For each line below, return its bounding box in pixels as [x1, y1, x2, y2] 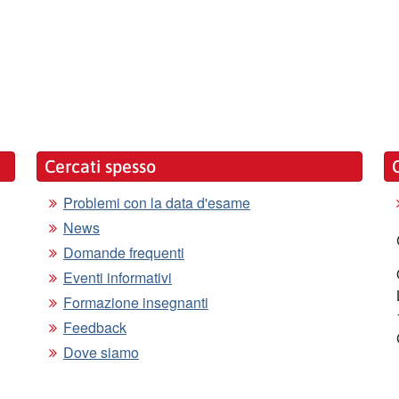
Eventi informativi [63, 267, 172, 288]
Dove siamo [63, 342, 139, 362]
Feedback [63, 317, 126, 338]
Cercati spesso [45, 156, 156, 176]
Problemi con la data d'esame [63, 192, 250, 213]
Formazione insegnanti [63, 292, 208, 313]
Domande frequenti [63, 242, 184, 263]
